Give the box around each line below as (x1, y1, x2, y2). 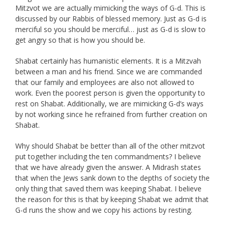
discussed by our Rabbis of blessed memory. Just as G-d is (15, 14, 207, 24)
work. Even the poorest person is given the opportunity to (15, 88, 205, 98)
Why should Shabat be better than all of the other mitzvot (15, 141, 205, 151)
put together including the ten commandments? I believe (15, 152, 201, 162)
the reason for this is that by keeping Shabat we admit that (15, 194, 209, 205)
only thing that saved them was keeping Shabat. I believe (15, 184, 202, 194)
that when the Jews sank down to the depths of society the (15, 173, 210, 183)
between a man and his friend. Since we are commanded (15, 67, 202, 77)
